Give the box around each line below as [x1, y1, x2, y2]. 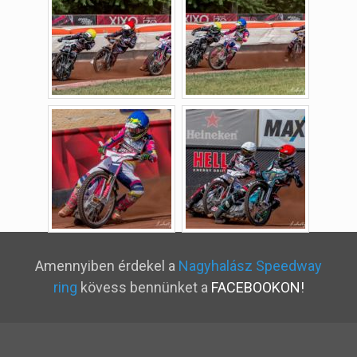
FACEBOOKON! [210, 279, 304, 296]
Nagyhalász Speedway [178, 257, 322, 274]
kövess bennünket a [76, 279, 211, 296]
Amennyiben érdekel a [35, 257, 178, 274]
